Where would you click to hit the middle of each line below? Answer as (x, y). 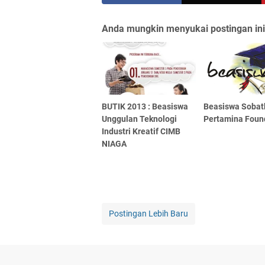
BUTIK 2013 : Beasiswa (145, 106)
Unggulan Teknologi (139, 119)
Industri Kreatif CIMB (141, 131)
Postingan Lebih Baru (148, 213)
